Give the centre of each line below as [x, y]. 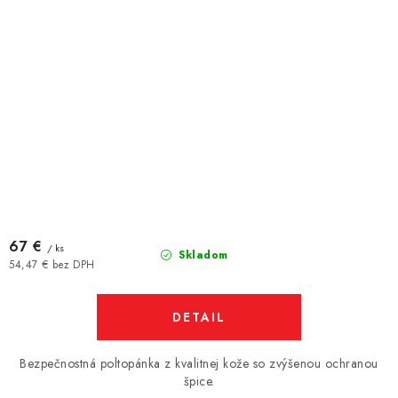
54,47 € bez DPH [52, 264]
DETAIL [199, 317]
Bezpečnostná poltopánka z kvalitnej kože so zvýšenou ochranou [199, 363]
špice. [199, 381]
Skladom [201, 255]
